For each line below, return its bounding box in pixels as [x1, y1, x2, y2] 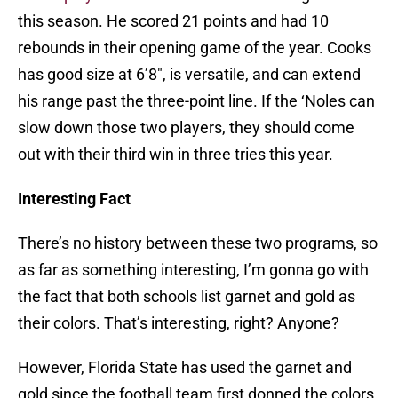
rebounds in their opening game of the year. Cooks [18, 38, 371, 58]
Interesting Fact [18, 189, 131, 209]
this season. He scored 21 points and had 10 [18, 12, 329, 31]
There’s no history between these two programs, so [18, 234, 378, 253]
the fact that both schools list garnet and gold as [18, 287, 355, 306]
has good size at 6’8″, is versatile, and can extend [18, 65, 361, 84]
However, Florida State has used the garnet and [18, 358, 352, 378]
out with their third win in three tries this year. [18, 145, 333, 164]
